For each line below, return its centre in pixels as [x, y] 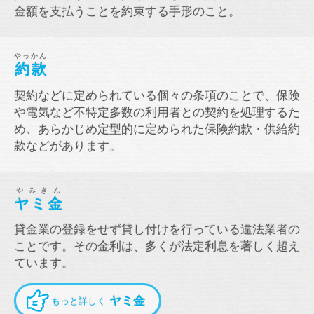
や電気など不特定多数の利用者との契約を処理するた [157, 112]
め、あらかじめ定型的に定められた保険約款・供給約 [157, 129]
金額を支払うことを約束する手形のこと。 [127, 12]
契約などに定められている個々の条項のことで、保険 [157, 95]
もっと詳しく [78, 300]
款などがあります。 [68, 145]
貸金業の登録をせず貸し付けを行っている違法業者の [157, 230]
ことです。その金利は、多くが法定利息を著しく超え [157, 246]
